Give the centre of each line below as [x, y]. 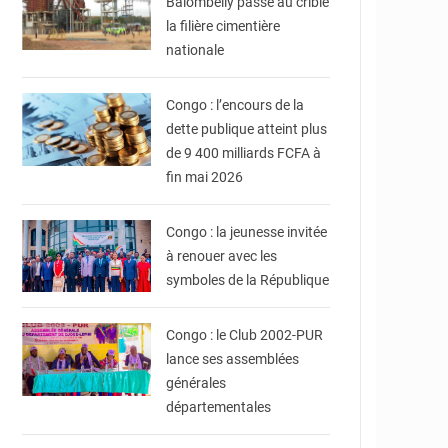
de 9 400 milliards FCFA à [244, 153]
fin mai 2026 [205, 177]
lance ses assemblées [233, 359]
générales [196, 383]
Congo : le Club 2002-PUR [245, 335]
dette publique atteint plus [247, 129]
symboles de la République [248, 280]
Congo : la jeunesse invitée [247, 232]
